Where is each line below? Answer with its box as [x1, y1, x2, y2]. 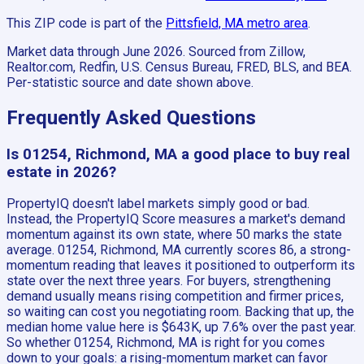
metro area [244, 15, 308, 31]
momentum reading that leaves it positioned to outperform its [6, 258, 355, 274]
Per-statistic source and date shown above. [6, 74, 253, 90]
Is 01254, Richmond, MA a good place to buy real [6, 145, 350, 163]
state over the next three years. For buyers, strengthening [6, 273, 331, 289]
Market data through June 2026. [6, 43, 185, 59]
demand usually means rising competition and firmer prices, [6, 288, 344, 305]
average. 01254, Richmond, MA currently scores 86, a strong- [6, 242, 351, 258]
